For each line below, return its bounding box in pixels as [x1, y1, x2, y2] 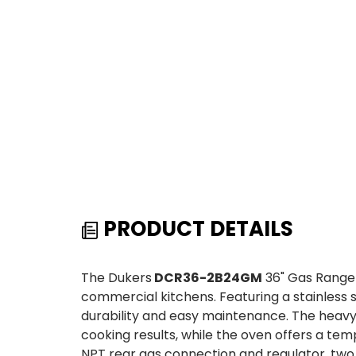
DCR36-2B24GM [152, 269, 262, 288]
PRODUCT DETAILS [99, 215, 293, 244]
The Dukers [81, 269, 152, 288]
